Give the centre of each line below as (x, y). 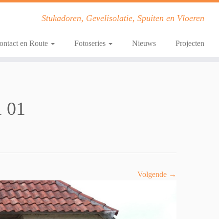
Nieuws (144, 43)
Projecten (190, 43)
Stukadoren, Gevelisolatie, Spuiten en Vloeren (123, 18)
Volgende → (157, 174)
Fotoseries (91, 43)
